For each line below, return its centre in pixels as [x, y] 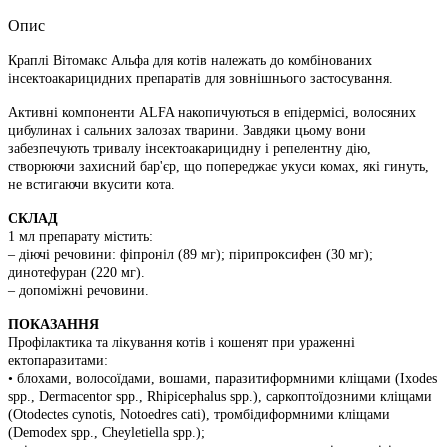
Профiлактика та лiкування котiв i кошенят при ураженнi [181, 342]
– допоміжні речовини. [78, 290]
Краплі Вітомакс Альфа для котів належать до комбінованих [190, 60]
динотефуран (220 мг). [76, 272]
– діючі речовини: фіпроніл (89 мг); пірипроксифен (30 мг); [190, 254]
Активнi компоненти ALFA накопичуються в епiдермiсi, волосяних [212, 112]
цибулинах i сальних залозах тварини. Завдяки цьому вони [187, 130]
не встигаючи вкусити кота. [91, 184]
